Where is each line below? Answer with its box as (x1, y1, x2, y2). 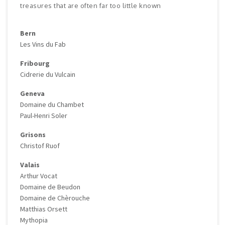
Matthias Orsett (20, 204, 67, 213)
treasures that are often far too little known (20, 1, 161, 10)
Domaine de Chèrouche (20, 193, 90, 202)
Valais (20, 160, 40, 169)
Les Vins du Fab (20, 39, 66, 49)
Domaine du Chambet (20, 99, 84, 109)
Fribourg (20, 58, 50, 68)
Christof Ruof (20, 141, 60, 150)
